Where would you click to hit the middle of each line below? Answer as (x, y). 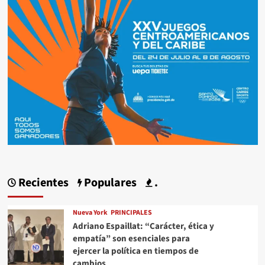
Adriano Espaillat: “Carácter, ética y (143, 226)
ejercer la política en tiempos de (135, 251)
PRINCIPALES (131, 212)
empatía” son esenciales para (131, 238)
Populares (109, 182)
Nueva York (90, 212)
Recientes (42, 182)
